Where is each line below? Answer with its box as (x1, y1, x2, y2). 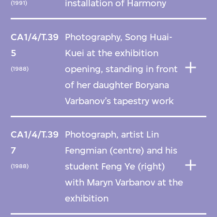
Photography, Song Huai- (65, 31, 173, 43)
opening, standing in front (65, 63, 178, 75)
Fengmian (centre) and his (65, 145, 178, 156)
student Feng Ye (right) (65, 161, 166, 172)
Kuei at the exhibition (65, 47, 159, 59)
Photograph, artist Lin (65, 129, 159, 140)
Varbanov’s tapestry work (65, 95, 174, 107)
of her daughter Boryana (65, 79, 170, 91)
